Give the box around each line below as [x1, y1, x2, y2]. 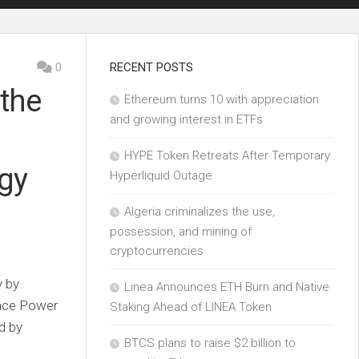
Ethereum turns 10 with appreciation [124, 92, 319, 107]
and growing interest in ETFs [110, 112, 263, 127]
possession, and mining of [110, 224, 252, 239]
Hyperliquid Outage [110, 168, 212, 183]
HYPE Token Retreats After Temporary [124, 148, 330, 163]
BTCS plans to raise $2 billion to [124, 336, 296, 350]
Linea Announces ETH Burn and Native [124, 280, 329, 294]
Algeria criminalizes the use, [124, 204, 275, 219]
